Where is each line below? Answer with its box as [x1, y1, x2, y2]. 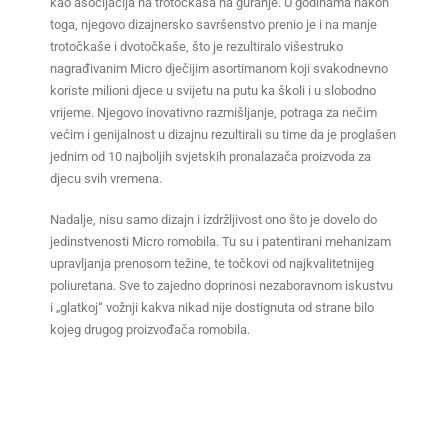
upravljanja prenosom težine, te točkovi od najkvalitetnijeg [50, 255, 374, 271]
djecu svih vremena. [50, 171, 162, 187]
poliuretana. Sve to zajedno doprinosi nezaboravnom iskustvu [50, 277, 393, 293]
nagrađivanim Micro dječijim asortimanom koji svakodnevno [50, 61, 388, 77]
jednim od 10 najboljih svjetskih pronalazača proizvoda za [50, 149, 371, 165]
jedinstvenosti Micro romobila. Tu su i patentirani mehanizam [50, 233, 391, 249]
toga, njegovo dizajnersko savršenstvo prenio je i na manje [50, 17, 377, 33]
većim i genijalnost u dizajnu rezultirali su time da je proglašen [50, 127, 396, 143]
